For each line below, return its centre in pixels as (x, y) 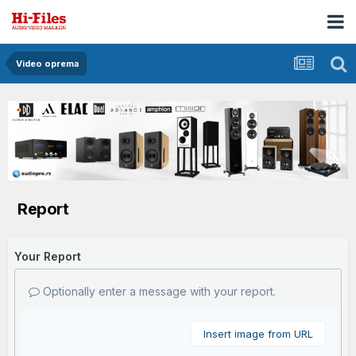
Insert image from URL (258, 334)
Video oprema (47, 64)
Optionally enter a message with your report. (158, 292)
